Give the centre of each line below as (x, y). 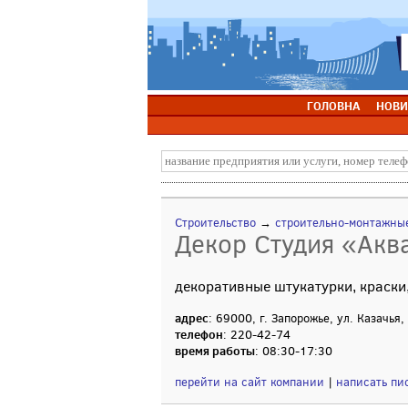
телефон (199, 334)
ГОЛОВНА (333, 106)
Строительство (215, 223)
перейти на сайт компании (250, 382)
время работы (215, 351)
